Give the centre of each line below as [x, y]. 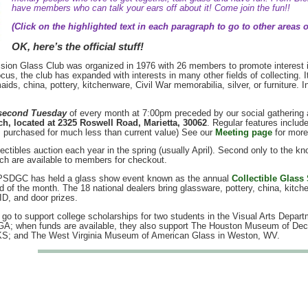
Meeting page [243, 132]
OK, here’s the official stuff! [77, 46]
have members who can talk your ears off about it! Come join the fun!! [151, 8]
